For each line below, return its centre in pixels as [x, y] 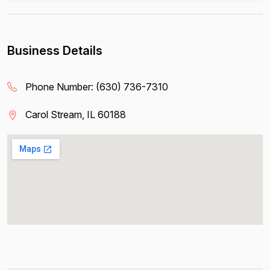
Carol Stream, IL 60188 [76, 115]
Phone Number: [61, 87]
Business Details [55, 51]
